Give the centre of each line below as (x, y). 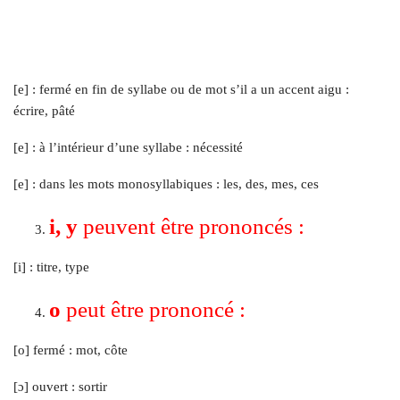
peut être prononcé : (153, 310)
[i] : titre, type (51, 267)
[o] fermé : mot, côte (71, 350)
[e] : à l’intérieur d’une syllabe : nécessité (128, 148)
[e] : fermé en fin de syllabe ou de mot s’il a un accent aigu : (181, 90)
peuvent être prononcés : (191, 227)
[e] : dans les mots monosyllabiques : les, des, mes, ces (166, 184)
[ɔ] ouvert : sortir (60, 387)
